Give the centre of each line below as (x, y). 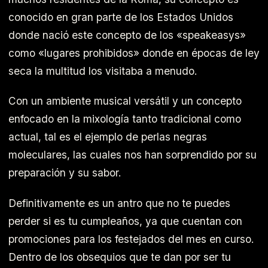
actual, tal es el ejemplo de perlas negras (108, 137)
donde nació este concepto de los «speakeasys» (127, 35)
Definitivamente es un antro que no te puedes (119, 203)
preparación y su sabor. (65, 173)
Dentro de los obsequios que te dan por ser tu (120, 257)
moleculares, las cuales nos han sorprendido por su (133, 155)
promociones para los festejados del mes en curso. (131, 239)
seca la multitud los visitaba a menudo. (103, 71)
